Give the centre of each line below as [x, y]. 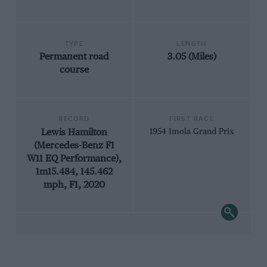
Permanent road [74, 57]
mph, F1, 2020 [74, 185]
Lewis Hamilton [74, 132]
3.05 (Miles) [192, 57]
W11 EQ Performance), [74, 159]
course [74, 70]
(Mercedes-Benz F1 [74, 145]
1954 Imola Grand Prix [192, 131]
